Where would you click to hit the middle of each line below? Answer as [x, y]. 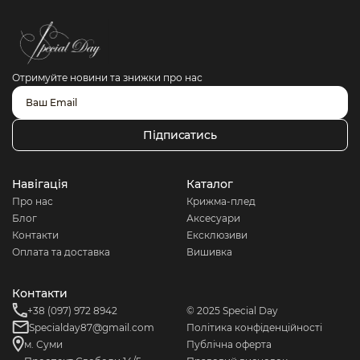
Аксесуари [213, 218]
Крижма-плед [221, 201]
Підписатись [180, 135]
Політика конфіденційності [254, 327]
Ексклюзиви [217, 235]
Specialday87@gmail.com [92, 327]
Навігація [40, 184]
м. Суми [43, 344]
